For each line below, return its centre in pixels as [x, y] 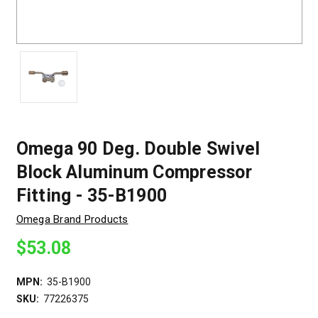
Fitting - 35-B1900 [91, 196]
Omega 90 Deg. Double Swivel [138, 149]
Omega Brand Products [72, 220]
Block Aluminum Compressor [134, 172]
